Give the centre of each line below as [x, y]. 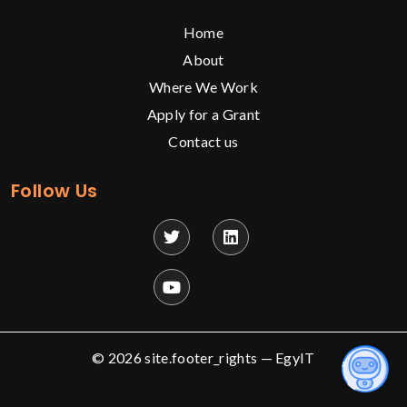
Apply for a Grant [203, 114]
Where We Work [203, 86]
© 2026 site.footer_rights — [184, 357]
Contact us [203, 141]
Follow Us [55, 190]
